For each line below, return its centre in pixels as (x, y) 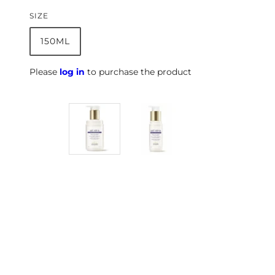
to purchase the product (138, 72)
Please (45, 72)
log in (72, 72)
